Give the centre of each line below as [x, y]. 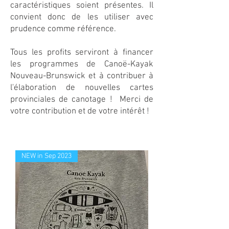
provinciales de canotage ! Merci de [82, 100]
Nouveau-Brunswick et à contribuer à [82, 76]
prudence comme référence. [64, 29]
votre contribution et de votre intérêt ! [80, 112]
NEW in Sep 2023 [47, 156]
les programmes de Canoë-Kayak [82, 65]
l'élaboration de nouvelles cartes [82, 88]
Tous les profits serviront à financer [82, 53]
